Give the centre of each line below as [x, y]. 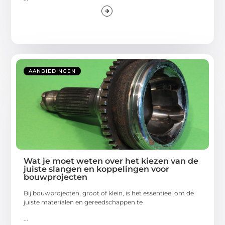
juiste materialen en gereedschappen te [83, 202]
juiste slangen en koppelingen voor [97, 169]
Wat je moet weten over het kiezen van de [111, 161]
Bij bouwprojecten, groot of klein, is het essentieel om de [109, 193]
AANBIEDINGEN [52, 71]
